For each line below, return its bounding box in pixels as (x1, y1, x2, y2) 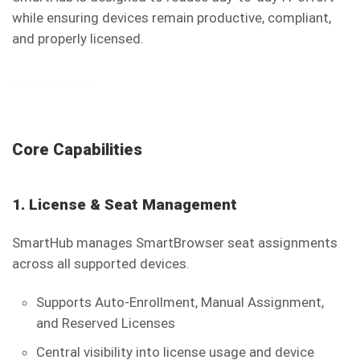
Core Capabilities (12, 140, 142, 159)
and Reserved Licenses (36, 315, 175, 331)
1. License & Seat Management (12, 195, 237, 214)
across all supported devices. (12, 256, 190, 272)
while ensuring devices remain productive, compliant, (12, 10, 331, 26)
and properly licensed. (12, 31, 144, 47)
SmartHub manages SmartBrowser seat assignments (12, 235, 337, 251)
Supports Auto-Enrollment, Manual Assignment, (36, 294, 324, 310)
